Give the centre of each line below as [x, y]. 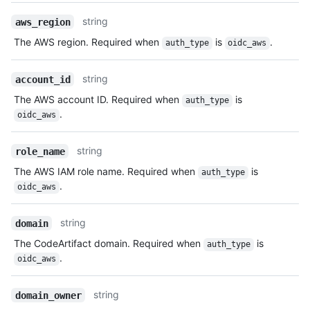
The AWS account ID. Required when [98, 100]
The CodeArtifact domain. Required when [109, 244]
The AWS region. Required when [88, 42]
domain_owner [48, 295]
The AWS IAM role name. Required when [106, 172]
